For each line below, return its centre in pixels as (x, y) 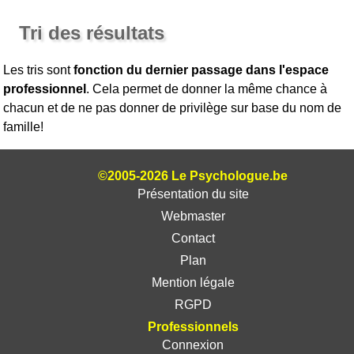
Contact (193, 238)
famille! (24, 127)
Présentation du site (193, 194)
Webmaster (193, 216)
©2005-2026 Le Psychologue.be (193, 176)
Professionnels (193, 327)
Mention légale (193, 282)
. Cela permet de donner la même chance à (207, 89)
